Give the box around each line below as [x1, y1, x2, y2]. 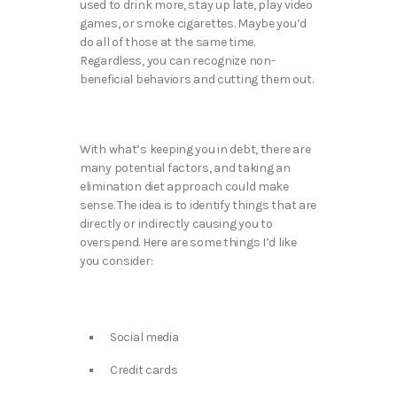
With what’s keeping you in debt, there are [80, 141, 311, 157]
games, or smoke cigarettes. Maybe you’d [80, 16, 307, 32]
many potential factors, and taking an [80, 160, 291, 175]
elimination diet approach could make [80, 178, 289, 194]
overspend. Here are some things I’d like [80, 234, 297, 250]
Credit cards [110, 362, 178, 378]
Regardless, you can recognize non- [80, 53, 276, 69]
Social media [110, 330, 179, 346]
